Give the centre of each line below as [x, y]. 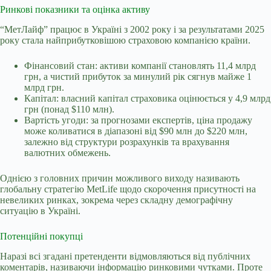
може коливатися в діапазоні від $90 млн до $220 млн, [136, 131]
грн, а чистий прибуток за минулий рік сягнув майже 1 [138, 77]
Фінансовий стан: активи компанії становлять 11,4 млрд [140, 66]
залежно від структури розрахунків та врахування [127, 142]
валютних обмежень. [67, 153]
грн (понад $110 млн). [69, 109]
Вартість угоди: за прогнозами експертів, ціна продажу [138, 120]
